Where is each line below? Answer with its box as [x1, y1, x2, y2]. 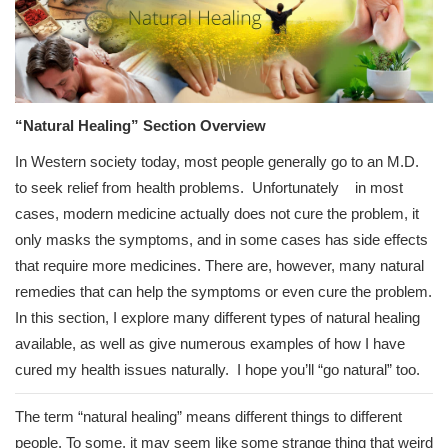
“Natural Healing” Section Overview [15, 117, 266, 135]
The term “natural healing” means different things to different [15, 408, 402, 426]
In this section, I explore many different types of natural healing [15, 309, 420, 327]
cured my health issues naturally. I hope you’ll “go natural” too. [15, 361, 420, 379]
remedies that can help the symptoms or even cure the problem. [15, 283, 432, 301]
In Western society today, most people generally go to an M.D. [15, 153, 419, 171]
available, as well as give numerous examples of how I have [15, 335, 405, 353]
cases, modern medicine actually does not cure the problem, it [15, 205, 419, 223]
